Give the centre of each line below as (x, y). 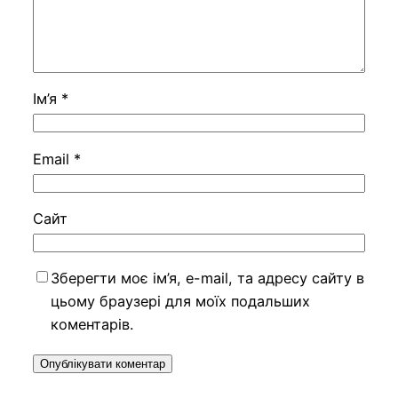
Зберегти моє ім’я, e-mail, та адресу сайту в (207, 279)
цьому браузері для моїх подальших (180, 302)
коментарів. (92, 325)
